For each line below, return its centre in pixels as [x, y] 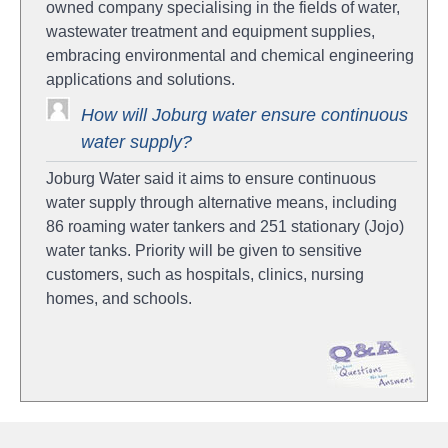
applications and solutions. [140, 80]
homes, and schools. [119, 299]
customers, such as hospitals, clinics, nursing [205, 275]
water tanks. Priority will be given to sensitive [204, 251]
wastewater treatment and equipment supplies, [210, 32]
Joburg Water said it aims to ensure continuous [211, 179]
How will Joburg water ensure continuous [244, 115]
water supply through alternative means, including [221, 203]
